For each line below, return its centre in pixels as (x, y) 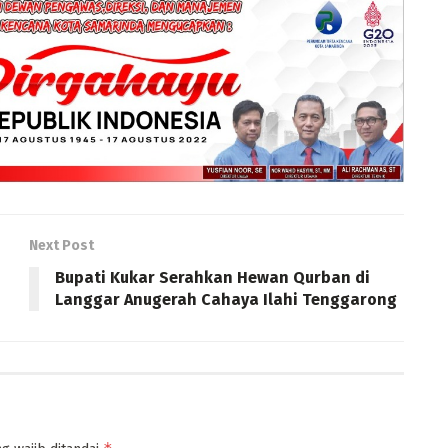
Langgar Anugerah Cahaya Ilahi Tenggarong (226, 299)
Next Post (61, 245)
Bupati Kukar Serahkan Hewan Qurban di (212, 277)
